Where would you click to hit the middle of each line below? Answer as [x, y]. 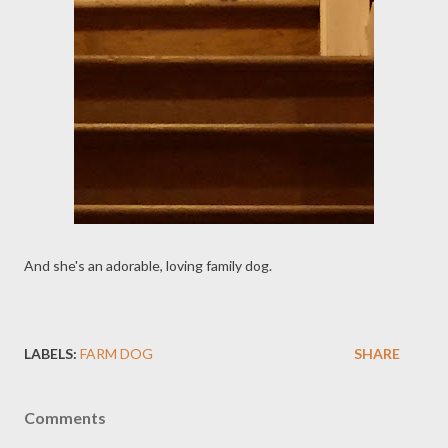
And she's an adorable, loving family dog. [148, 265]
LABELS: [50, 353]
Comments [65, 417]
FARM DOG [116, 353]
